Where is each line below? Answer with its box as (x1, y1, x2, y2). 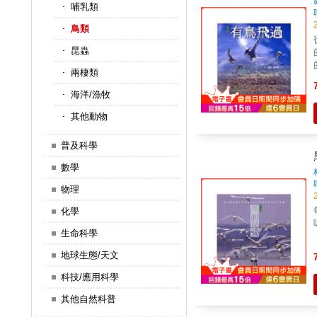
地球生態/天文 (60, 250, 119, 261)
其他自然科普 (60, 294, 116, 305)
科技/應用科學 (60, 272, 119, 283)
